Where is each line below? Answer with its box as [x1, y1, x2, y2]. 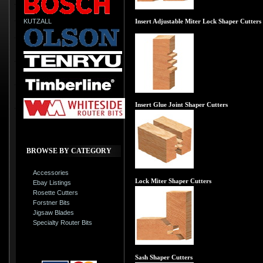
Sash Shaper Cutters [135, 254, 193, 261]
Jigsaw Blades [33, 208, 75, 216]
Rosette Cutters [33, 188, 79, 196]
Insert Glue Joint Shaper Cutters [135, 101, 228, 108]
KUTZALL [23, 17, 52, 25]
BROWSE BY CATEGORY [26, 147, 112, 155]
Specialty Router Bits [33, 218, 93, 226]
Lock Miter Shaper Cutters [135, 177, 211, 184]
